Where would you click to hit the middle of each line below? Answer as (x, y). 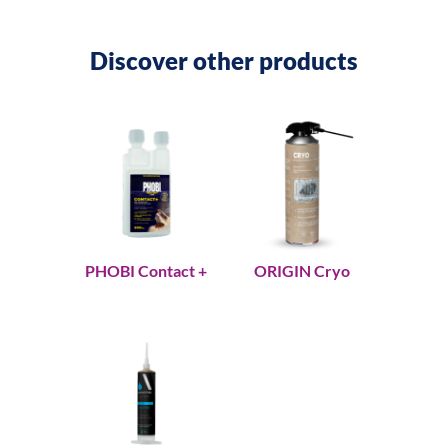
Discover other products (223, 60)
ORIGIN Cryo (301, 271)
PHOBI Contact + (146, 271)
